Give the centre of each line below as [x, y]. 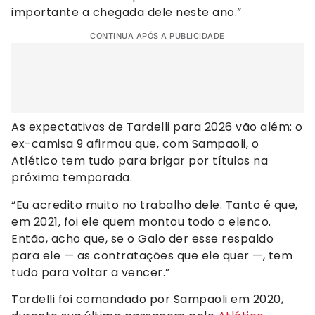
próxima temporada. [72, 178]
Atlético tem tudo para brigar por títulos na [140, 161]
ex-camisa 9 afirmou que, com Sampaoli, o [135, 144]
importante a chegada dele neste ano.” [127, 12]
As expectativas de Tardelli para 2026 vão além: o [157, 127]
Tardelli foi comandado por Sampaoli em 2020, [147, 300]
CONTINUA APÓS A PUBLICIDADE [157, 36]
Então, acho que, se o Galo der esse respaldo [142, 238]
